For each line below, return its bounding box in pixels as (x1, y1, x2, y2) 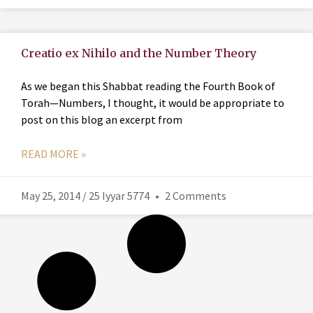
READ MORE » (21, 147, 86, 161)
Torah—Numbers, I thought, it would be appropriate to (21, 96, 284, 110)
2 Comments (163, 189, 226, 203)
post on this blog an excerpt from (21, 112, 182, 127)
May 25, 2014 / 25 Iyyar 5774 (21, 189, 152, 203)
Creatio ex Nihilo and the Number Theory (21, 46, 256, 61)
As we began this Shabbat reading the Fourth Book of (21, 79, 275, 94)
